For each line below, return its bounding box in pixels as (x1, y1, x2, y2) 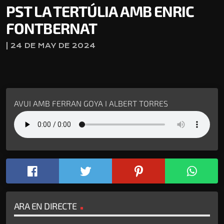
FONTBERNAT (6, 18, 97, 37)
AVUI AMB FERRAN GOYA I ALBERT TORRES (14, 98, 168, 108)
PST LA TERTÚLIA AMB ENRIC (6, 1, 194, 20)
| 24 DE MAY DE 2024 (6, 41, 96, 49)
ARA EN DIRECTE (14, 200, 77, 211)
